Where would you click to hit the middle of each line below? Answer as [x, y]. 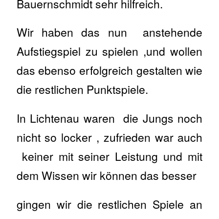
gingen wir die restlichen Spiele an [109, 204]
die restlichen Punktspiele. [82, 89]
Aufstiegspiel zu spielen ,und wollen [109, 51]
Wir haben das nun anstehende [109, 32]
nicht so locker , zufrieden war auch [109, 137]
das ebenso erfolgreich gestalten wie [109, 70]
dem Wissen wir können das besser [106, 175]
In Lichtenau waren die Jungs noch [109, 118]
